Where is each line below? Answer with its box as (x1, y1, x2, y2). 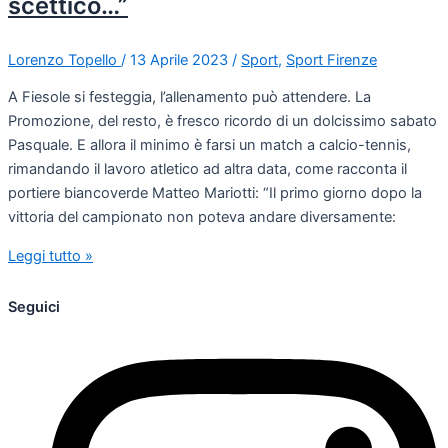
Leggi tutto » (8, 247, 93, 266)
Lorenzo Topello (8, 50, 121, 69)
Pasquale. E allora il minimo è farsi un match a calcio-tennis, (8, 136, 411, 155)
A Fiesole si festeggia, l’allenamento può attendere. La (8, 88, 371, 107)
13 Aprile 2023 (130, 50, 232, 69)
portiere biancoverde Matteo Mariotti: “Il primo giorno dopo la (8, 184, 422, 203)
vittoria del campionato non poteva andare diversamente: (8, 208, 396, 227)
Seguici (8, 298, 60, 317)
